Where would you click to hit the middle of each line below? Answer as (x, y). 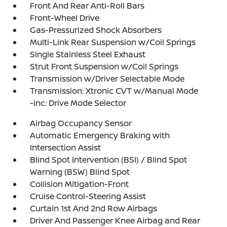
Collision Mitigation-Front (80, 184)
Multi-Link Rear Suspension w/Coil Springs (113, 42)
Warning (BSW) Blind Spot (80, 172)
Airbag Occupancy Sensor (81, 123)
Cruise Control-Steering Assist (88, 196)
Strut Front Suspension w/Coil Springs (104, 66)
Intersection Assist (66, 147)
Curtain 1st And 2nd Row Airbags (94, 208)
